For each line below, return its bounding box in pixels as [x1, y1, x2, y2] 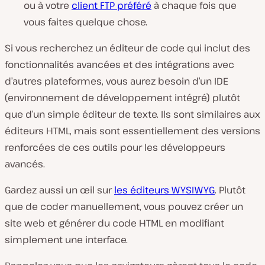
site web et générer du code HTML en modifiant [5, 216, 224, 230]
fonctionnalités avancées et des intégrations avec [5, 58, 234, 71]
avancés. [5, 157, 45, 170]
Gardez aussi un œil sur [5, 183, 114, 196]
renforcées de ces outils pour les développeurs [5, 141, 225, 154]
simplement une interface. [5, 233, 128, 246]
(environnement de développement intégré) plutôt [5, 91, 240, 104]
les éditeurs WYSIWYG [114, 183, 215, 196]
